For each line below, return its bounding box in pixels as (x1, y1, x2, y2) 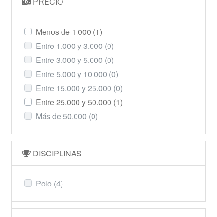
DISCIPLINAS (31, 147, 82, 159)
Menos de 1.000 (35, 26, 93, 37)
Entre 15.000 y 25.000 (35, 82, 113, 93)
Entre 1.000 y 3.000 (35, 40, 105, 51)
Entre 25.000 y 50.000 (35, 96, 113, 108)
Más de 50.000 (35, 110, 89, 122)
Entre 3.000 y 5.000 (35, 54, 105, 65)
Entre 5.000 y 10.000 (35, 68, 109, 79)
